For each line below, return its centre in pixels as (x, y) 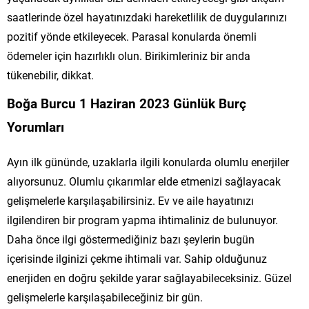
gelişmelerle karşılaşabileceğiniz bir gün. (105, 297)
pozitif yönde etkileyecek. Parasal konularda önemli (132, 36)
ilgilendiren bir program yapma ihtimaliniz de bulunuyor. (142, 219)
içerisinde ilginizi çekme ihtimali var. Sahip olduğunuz (137, 258)
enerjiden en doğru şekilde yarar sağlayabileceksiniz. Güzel (149, 277)
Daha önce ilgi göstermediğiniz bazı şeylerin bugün (131, 239)
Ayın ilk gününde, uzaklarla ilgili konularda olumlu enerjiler (148, 161)
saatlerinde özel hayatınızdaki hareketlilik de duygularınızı (147, 17)
